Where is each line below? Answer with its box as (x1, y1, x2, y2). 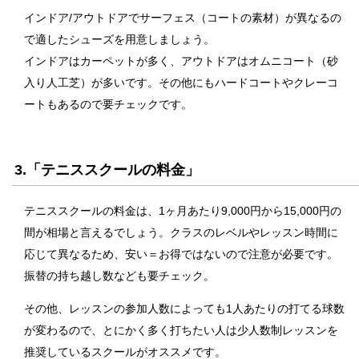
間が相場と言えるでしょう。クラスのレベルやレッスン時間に (24, 226, 338, 240)
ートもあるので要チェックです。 (24, 98, 192, 111)
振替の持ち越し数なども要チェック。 (24, 269, 215, 283)
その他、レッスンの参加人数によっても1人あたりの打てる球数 (24, 302, 345, 316)
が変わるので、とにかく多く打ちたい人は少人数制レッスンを (24, 324, 338, 337)
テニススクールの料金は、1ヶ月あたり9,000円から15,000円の (24, 204, 341, 218)
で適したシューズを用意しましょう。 (24, 33, 215, 46)
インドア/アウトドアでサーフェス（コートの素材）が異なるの (24, 11, 341, 25)
